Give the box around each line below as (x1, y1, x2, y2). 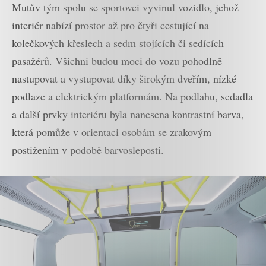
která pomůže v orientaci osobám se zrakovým (12, 124, 211, 139)
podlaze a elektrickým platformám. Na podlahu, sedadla (12, 88, 253, 103)
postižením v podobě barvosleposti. (12, 142, 164, 157)
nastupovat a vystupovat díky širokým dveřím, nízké (12, 71, 236, 85)
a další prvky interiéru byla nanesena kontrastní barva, (12, 106, 244, 121)
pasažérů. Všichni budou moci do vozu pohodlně (12, 53, 222, 68)
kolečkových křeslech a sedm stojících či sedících (12, 35, 224, 50)
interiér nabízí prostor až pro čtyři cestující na (12, 17, 209, 32)
